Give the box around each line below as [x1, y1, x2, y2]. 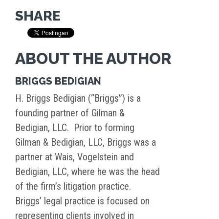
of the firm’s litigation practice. [15, 180, 133, 193]
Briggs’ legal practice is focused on [15, 195, 150, 207]
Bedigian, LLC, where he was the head [15, 166, 160, 178]
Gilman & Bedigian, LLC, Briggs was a [15, 136, 156, 149]
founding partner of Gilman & [15, 107, 125, 119]
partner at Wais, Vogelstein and [15, 151, 134, 163]
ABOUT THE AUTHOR [15, 49, 172, 68]
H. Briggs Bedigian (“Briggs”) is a [15, 92, 141, 105]
